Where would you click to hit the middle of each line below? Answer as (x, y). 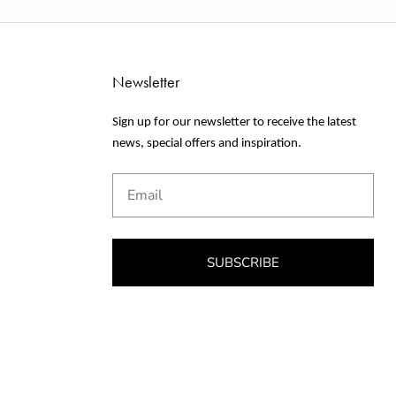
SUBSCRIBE (243, 262)
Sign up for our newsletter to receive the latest (234, 123)
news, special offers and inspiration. (207, 144)
